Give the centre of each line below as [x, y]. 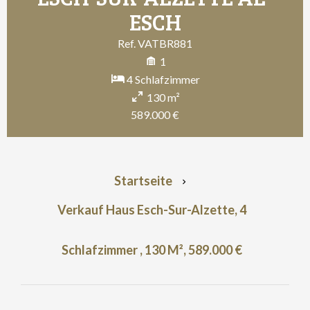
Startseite [143, 181]
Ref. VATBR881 [155, 43]
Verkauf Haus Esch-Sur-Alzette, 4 [152, 210]
